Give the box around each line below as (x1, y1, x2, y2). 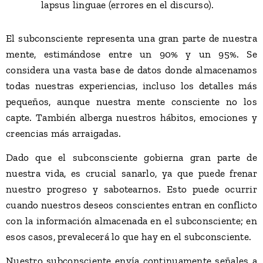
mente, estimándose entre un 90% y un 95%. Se (6, 48, 257, 60)
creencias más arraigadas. (6, 127, 122, 139)
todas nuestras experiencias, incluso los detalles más (6, 80, 257, 92)
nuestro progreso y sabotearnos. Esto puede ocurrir (6, 183, 257, 195)
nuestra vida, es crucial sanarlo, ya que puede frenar (6, 167, 257, 179)
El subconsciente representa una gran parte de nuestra (6, 32, 257, 44)
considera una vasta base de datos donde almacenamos (6, 64, 257, 76)
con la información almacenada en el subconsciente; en (6, 215, 257, 227)
